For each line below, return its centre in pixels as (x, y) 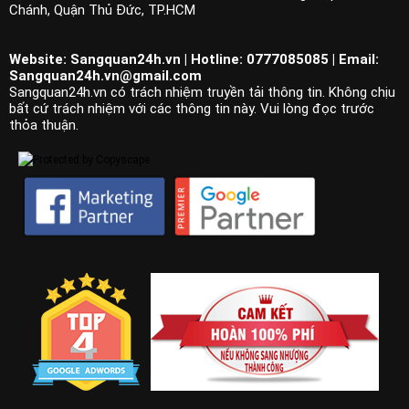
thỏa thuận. (44, 125)
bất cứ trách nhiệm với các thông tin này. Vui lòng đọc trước (192, 109)
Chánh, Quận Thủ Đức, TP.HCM (102, 10)
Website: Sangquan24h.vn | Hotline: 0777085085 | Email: (194, 59)
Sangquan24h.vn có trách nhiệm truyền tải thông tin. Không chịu (202, 92)
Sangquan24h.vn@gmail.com (105, 76)
